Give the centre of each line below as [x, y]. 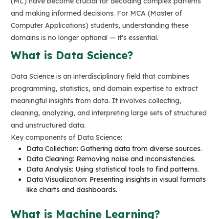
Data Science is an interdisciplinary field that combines [100, 77]
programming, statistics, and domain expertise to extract [104, 89]
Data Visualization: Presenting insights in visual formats [116, 180]
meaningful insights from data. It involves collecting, [96, 101]
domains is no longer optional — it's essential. [85, 38]
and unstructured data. [48, 125]
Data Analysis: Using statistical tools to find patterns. [113, 169]
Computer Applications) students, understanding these [100, 26]
